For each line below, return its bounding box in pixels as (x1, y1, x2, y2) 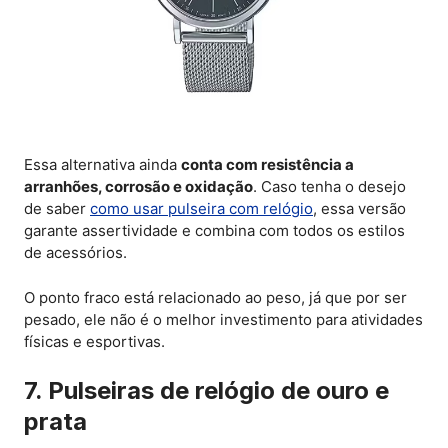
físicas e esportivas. (24, 331, 165, 351)
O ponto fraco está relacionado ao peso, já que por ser (24, 287, 407, 307)
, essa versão (313, 199, 406, 219)
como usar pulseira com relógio (90, 199, 313, 219)
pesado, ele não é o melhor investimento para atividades (24, 309, 423, 329)
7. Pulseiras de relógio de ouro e (24, 376, 389, 406)
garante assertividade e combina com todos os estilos (24, 221, 405, 241)
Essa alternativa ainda (24, 155, 181, 175)
